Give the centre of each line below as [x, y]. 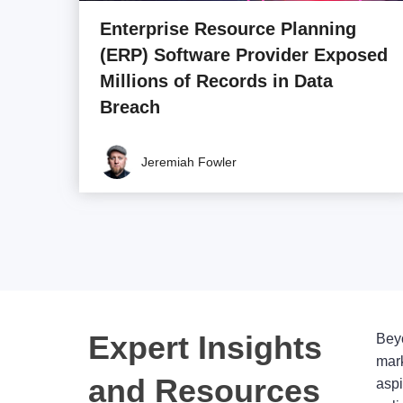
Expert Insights [205, 347]
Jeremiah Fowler [189, 161]
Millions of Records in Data [216, 81]
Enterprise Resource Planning [228, 28]
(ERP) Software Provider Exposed [244, 54]
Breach [130, 107]
